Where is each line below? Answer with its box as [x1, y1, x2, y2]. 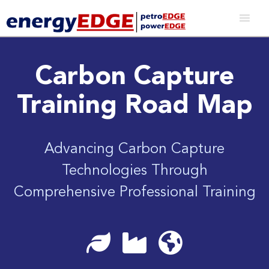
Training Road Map [16, 93, 253, 119]
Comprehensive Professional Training [13, 186, 256, 200]
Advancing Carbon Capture [44, 142, 225, 157]
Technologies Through [61, 164, 208, 178]
